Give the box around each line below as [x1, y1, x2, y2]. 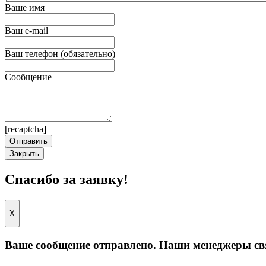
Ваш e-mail [5, 26, 48, 36]
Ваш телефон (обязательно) [5, 49, 115, 59]
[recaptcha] [5, 124, 46, 135]
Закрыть [9, 149, 39, 159]
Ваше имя [5, 2, 45, 13]
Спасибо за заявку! [5, 171, 128, 187]
